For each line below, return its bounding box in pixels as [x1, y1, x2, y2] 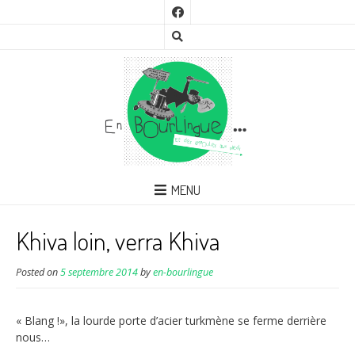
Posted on [16, 265, 60, 280]
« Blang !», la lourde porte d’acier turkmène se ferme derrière [16, 313, 326, 329]
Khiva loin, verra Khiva [16, 224, 220, 258]
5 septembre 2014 [60, 265, 138, 280]
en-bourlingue [153, 265, 213, 280]
